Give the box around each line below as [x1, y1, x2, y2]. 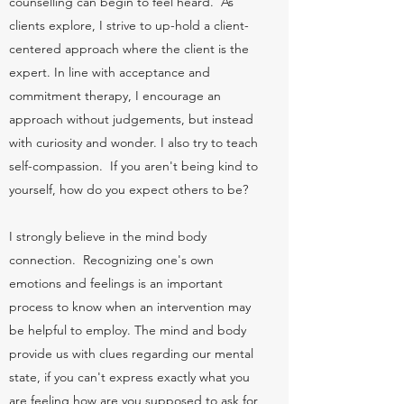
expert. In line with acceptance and [9, 64, 210, 80]
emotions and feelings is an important [9, 275, 223, 291]
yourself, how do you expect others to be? [9, 181, 248, 197]
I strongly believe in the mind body [9, 228, 207, 244]
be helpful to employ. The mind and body [9, 322, 246, 338]
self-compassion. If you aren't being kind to [9, 158, 258, 174]
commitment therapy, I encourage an [9, 87, 221, 104]
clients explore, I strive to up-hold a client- [9, 17, 249, 33]
